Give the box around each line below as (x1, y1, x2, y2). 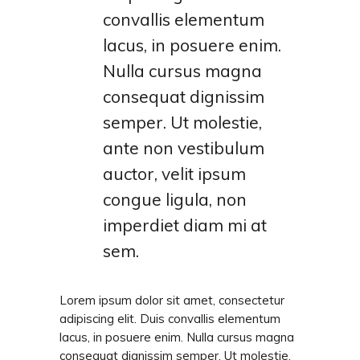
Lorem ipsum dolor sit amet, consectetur (59, 292, 284, 309)
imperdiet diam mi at (103, 215, 267, 236)
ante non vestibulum (103, 137, 264, 159)
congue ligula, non (103, 189, 247, 211)
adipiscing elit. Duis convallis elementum (59, 311, 280, 327)
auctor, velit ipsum (103, 163, 246, 185)
